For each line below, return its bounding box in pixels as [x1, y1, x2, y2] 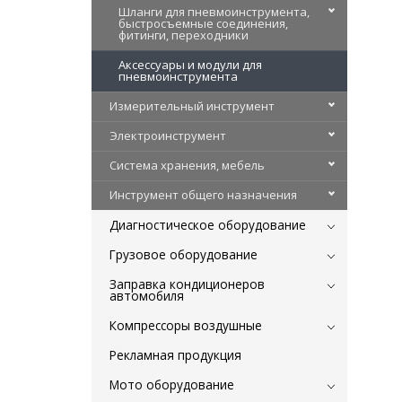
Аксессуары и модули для [118, 56, 262, 73]
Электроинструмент [109, 127, 226, 144]
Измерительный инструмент [109, 97, 275, 114]
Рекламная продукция [109, 345, 241, 363]
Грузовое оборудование [109, 245, 258, 263]
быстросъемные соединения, [118, 14, 288, 31]
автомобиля [109, 286, 184, 304]
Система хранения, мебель [109, 156, 265, 173]
